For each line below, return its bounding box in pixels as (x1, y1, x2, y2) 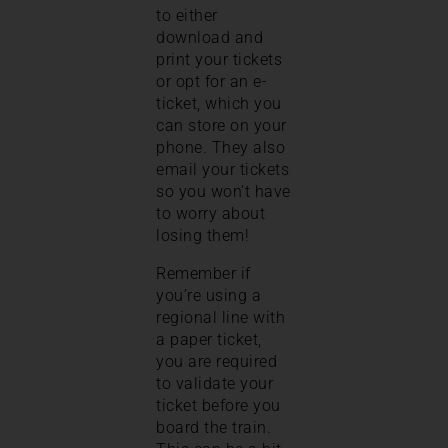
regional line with (156, 307, 285, 327)
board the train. (156, 417, 271, 437)
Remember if (156, 263, 251, 283)
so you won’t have (156, 181, 291, 201)
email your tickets (156, 159, 289, 179)
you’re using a (156, 285, 261, 305)
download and (156, 27, 263, 47)
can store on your (156, 115, 287, 135)
